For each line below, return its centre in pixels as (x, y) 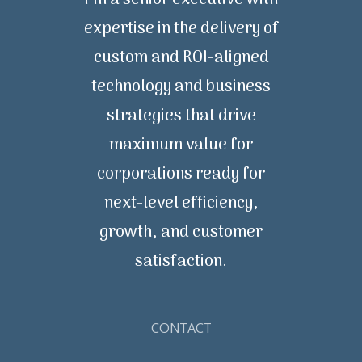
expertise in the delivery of (181, 29)
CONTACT (181, 328)
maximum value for (181, 145)
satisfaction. (181, 262)
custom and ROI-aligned (181, 58)
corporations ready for (181, 175)
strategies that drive (181, 116)
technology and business (181, 87)
